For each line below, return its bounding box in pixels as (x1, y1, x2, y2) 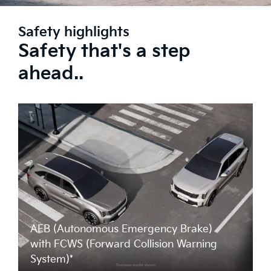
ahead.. (18, 63, 83, 85)
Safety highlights (18, 24, 129, 41)
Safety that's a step (18, 41, 191, 63)
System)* (30, 253, 73, 266)
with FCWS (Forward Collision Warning (30, 238, 217, 251)
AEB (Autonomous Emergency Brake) (30, 223, 212, 236)
